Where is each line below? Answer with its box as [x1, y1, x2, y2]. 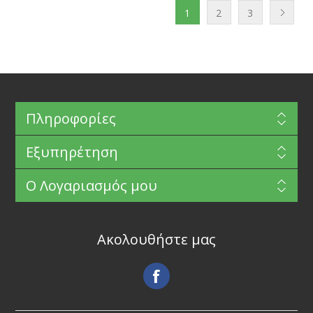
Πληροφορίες [25, 109, 116, 129]
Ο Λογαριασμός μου [25, 176, 157, 196]
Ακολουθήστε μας [97, 230, 216, 249]
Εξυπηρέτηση [25, 143, 118, 162]
